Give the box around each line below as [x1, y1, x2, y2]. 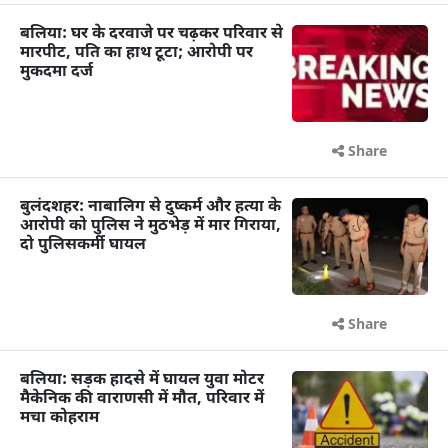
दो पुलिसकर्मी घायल [20, 235, 146, 257]
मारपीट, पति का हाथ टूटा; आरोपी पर [20, 43, 253, 65]
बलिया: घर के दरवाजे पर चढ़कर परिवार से [20, 24, 283, 46]
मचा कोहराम [20, 408, 99, 430]
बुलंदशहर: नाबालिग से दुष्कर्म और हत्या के [20, 197, 281, 219]
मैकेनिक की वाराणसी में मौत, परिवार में [20, 389, 264, 411]
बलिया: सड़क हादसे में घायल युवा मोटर [20, 370, 264, 392]
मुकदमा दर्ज [20, 62, 93, 84]
